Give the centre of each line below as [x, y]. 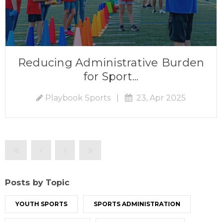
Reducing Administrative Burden [111, 62]
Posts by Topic [37, 182]
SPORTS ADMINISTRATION [137, 204]
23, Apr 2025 [159, 98]
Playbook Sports [78, 98]
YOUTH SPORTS [41, 204]
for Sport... [111, 76]
